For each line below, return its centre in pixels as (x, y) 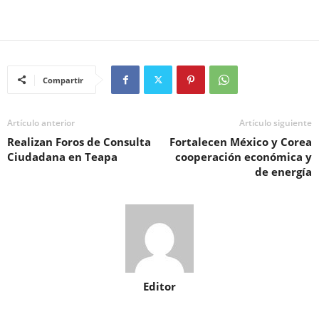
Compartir (63, 80)
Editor (159, 286)
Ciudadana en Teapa (62, 157)
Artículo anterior (41, 123)
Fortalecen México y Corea (241, 142)
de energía (283, 172)
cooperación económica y (244, 157)
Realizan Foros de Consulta (79, 142)
